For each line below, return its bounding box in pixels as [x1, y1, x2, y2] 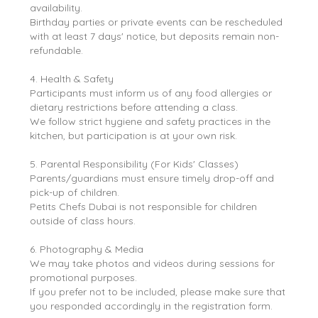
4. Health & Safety [30, 72, 114, 85]
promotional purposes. [30, 270, 138, 284]
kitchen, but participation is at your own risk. [30, 128, 238, 142]
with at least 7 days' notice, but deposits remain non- [30, 29, 280, 43]
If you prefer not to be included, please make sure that [30, 285, 286, 298]
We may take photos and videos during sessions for [30, 256, 275, 270]
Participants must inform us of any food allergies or [30, 86, 273, 99]
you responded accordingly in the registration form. [30, 299, 273, 312]
